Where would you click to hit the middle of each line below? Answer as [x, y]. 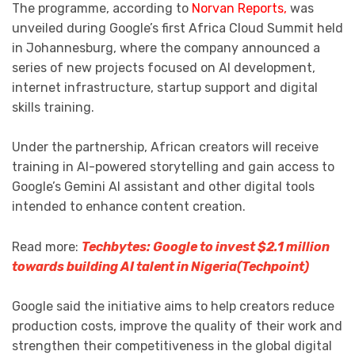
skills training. [53, 107]
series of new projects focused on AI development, [164, 67]
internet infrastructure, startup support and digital [165, 87]
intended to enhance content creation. [129, 207]
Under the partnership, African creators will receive [165, 147]
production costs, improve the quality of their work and [177, 326]
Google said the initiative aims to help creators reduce [173, 307]
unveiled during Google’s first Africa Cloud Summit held [177, 28]
